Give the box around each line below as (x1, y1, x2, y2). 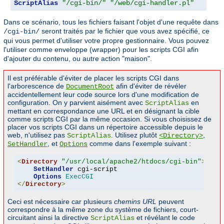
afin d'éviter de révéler (114, 82, 186, 90)
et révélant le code (134, 213, 195, 222)
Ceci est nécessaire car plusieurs (7, 197, 114, 206)
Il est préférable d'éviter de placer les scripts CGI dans (7, 74, 179, 82)
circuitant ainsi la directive (7, 213, 90, 222)
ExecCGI (65, 172, 93, 180)
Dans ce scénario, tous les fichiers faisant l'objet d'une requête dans (3, 18, 218, 26)
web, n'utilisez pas (7, 131, 67, 139)
